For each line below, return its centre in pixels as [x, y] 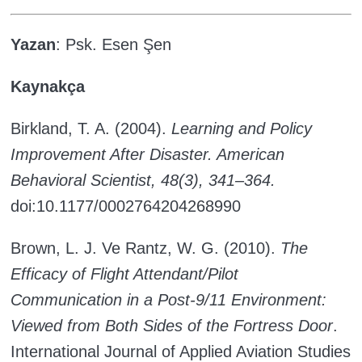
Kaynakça [48, 87]
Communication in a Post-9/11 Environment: [168, 300]
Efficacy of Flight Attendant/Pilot [124, 274]
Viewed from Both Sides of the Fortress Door [172, 326]
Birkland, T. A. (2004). [91, 129]
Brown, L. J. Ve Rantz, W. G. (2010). [145, 248]
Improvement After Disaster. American [147, 155]
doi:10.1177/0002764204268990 [128, 206]
